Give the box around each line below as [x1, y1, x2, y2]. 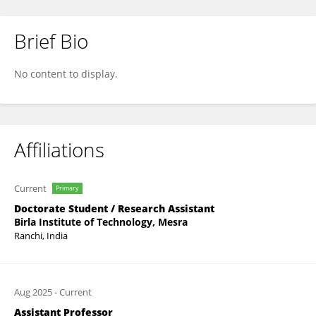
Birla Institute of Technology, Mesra [14, 215, 188, 229]
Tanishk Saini [32, 47, 93, 59]
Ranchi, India [14, 229, 68, 242]
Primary [56, 183, 79, 193]
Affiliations [14, 136, 104, 163]
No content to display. [14, 67, 118, 80]
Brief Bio [14, 28, 88, 54]
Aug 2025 [14, 286, 52, 298]
